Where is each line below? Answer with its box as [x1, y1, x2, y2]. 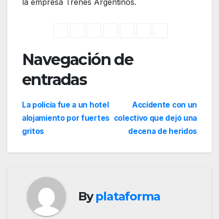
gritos [22, 126, 44, 136]
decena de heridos [128, 126, 197, 136]
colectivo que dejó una [113, 113, 197, 123]
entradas [22, 70, 87, 89]
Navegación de [22, 50, 133, 69]
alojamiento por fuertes [22, 113, 109, 123]
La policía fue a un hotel [22, 100, 109, 109]
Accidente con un [131, 100, 197, 109]
